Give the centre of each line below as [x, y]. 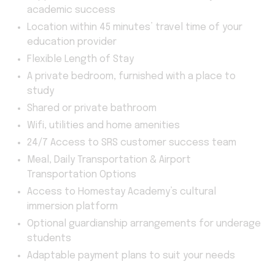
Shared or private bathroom [92, 108]
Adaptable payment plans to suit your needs [131, 255]
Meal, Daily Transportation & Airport [109, 160]
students [49, 238]
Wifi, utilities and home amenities [103, 125]
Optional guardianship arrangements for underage [144, 223]
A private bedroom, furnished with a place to [131, 76]
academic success [71, 10]
